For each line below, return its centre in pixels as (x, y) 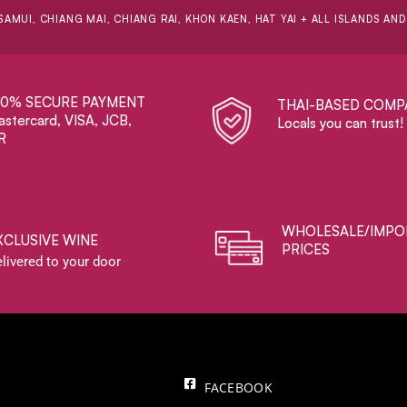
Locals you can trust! (341, 123)
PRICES (306, 250)
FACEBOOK (238, 387)
